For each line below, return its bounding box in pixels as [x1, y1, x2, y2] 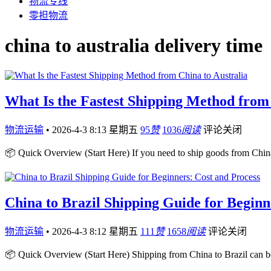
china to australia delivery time [5, 34, 263, 57]
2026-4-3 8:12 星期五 [52, 226, 140, 237]
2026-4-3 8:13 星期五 [52, 124, 140, 135]
